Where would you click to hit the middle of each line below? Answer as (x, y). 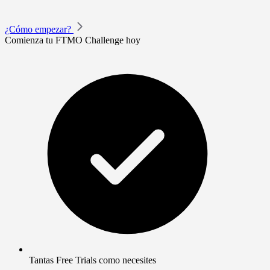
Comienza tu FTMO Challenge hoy (73, 40)
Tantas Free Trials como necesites (93, 260)
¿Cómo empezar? (38, 30)
